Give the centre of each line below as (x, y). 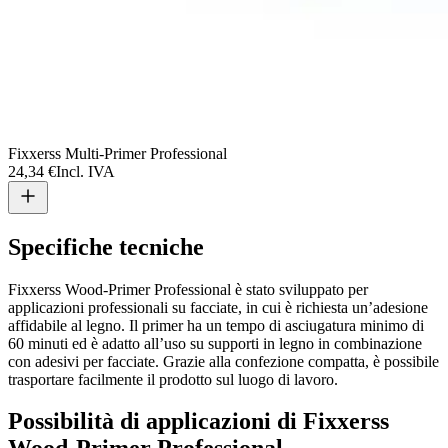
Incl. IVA (85, 171)
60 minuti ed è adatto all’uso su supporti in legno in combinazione (215, 343)
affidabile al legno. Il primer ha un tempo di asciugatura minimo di (216, 325)
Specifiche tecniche (106, 246)
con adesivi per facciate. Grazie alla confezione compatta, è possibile (223, 361)
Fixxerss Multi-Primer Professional (117, 153)
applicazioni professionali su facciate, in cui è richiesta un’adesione (218, 307)
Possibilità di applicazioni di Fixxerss (198, 421)
